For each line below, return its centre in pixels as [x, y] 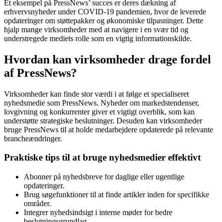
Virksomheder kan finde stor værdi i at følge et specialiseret [96, 94]
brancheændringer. [33, 138]
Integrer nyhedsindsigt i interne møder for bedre [98, 212]
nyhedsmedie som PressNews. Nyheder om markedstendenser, [102, 103]
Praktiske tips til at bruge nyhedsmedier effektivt [102, 158]
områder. [37, 203]
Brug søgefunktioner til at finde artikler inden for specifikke [116, 194]
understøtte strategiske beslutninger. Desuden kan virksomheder [103, 120]
